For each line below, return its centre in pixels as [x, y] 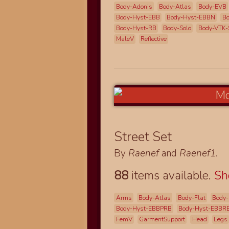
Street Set [145, 137]
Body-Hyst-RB [136, 28]
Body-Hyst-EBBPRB [144, 208]
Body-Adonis [134, 6]
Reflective [154, 39]
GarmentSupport [162, 220]
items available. [171, 176]
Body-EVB [212, 6]
